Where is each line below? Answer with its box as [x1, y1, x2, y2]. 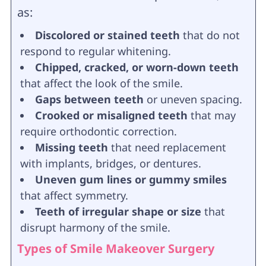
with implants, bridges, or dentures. [20, 156, 201, 170]
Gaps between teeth [34, 91, 144, 106]
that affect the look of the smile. [20, 75, 183, 90]
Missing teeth [34, 140, 108, 154]
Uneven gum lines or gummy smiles [34, 172, 227, 186]
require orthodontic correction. [20, 123, 177, 138]
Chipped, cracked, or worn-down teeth [34, 59, 239, 74]
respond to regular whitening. [20, 43, 171, 58]
